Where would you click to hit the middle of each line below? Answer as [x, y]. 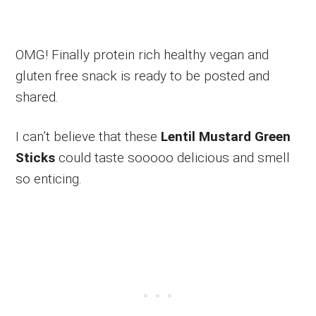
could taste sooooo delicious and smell [173, 157]
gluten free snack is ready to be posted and [143, 75]
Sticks [36, 157]
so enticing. [49, 178]
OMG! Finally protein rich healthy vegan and [142, 54]
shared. [37, 97]
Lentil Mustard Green [226, 136]
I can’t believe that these [89, 136]
